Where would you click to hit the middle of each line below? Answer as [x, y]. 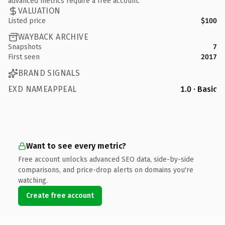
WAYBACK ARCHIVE [53, 37]
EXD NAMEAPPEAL [42, 89]
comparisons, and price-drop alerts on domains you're [106, 170]
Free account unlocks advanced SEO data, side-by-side [106, 159]
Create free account [60, 195]
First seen [24, 57]
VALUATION [39, 11]
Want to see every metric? [76, 146]
